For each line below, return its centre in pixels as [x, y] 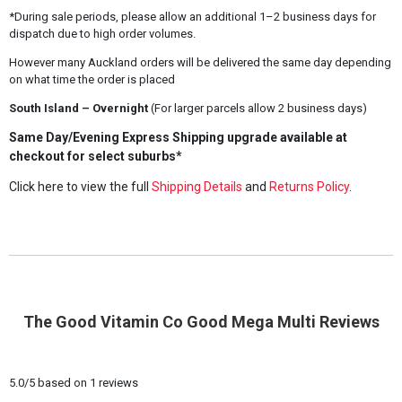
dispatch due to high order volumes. [102, 33]
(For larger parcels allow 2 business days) [257, 108]
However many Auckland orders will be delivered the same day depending [200, 62]
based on [62, 382]
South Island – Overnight [78, 108]
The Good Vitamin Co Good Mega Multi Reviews [201, 321]
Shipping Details [197, 186]
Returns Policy [309, 186]
